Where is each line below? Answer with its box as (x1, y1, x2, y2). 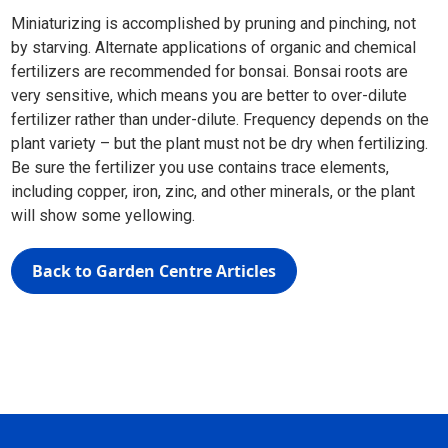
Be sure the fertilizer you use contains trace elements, (11, 158, 390, 177)
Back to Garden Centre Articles (32, 260, 277, 282)
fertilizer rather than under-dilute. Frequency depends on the (11, 110, 430, 129)
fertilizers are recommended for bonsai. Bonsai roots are (11, 62, 409, 81)
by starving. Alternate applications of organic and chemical (11, 38, 417, 57)
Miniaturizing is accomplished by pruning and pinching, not (11, 14, 417, 33)
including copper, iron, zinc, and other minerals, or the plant (11, 182, 416, 201)
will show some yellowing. (11, 206, 196, 225)
